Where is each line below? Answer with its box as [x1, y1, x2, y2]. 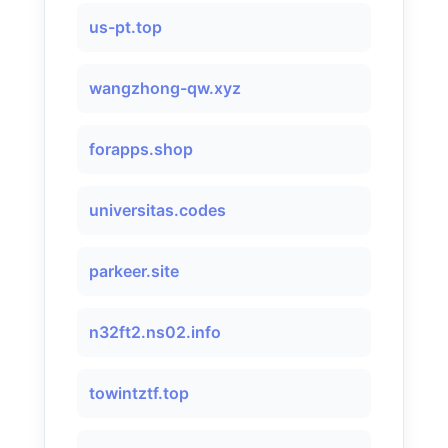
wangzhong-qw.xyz [89, 78, 241, 98]
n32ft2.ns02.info [89, 322, 221, 342]
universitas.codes [89, 200, 226, 220]
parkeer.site [89, 261, 179, 281]
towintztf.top [89, 383, 189, 403]
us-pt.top [89, 17, 162, 37]
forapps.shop [89, 139, 193, 159]
